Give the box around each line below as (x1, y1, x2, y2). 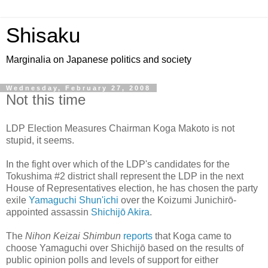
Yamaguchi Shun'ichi (29, 194, 118, 205)
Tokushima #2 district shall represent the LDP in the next (6, 170, 243, 181)
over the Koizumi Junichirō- (118, 194, 236, 205)
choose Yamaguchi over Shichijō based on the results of (6, 242, 243, 253)
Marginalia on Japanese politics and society (6, 54, 191, 65)
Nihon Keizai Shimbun (25, 230, 121, 241)
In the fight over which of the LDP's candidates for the (6, 159, 230, 169)
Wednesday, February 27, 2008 (6, 84, 151, 92)
